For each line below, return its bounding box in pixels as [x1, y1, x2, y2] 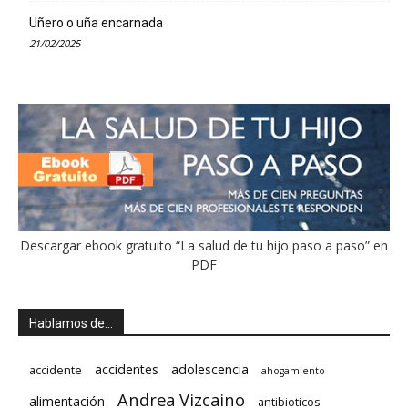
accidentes [95, 360, 158, 378]
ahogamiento [261, 363, 325, 377]
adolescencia [171, 360, 249, 378]
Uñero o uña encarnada [29, 15, 163, 30]
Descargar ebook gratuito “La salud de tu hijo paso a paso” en [20, 236, 388, 254]
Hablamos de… [29, 315, 113, 331]
